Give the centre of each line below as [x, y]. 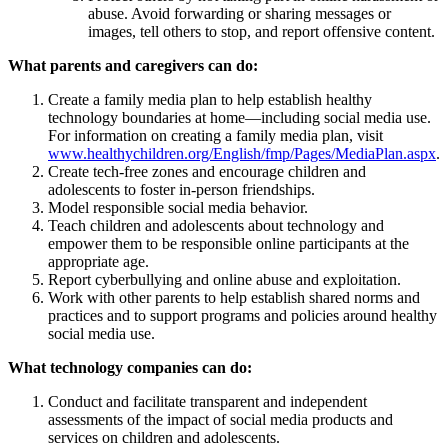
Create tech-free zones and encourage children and [207, 171]
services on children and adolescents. [164, 437]
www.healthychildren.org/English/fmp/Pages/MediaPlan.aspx [242, 153]
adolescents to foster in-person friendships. [181, 189]
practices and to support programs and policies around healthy [242, 315]
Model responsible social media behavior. [178, 207]
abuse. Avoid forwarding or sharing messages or [239, 13]
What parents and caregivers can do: [133, 65]
